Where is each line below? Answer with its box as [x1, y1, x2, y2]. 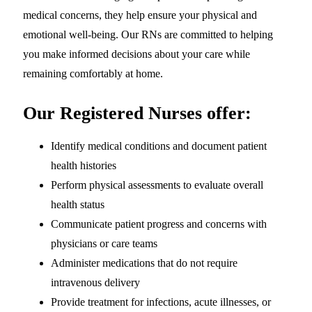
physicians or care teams [51, 237, 157, 249]
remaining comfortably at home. [23, 67, 163, 79]
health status [51, 198, 104, 210]
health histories [51, 159, 116, 171]
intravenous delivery [51, 276, 140, 288]
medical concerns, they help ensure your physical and [23, 8, 257, 21]
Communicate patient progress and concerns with [51, 217, 267, 230]
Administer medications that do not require [51, 256, 237, 269]
